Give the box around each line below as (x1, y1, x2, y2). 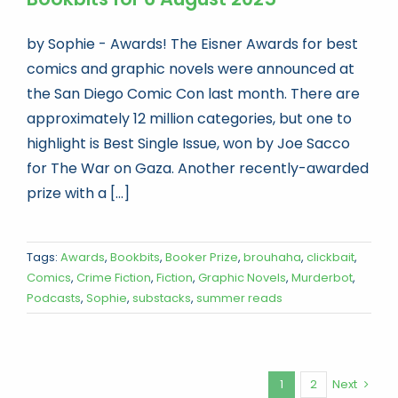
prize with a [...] (27, 182, 130, 203)
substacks (132, 289, 191, 306)
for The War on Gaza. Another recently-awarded (27, 157, 369, 179)
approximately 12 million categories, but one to (27, 107, 352, 129)
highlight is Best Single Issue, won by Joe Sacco (27, 132, 350, 154)
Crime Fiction (76, 268, 151, 286)
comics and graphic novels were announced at (27, 58, 354, 79)
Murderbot (291, 268, 353, 286)
